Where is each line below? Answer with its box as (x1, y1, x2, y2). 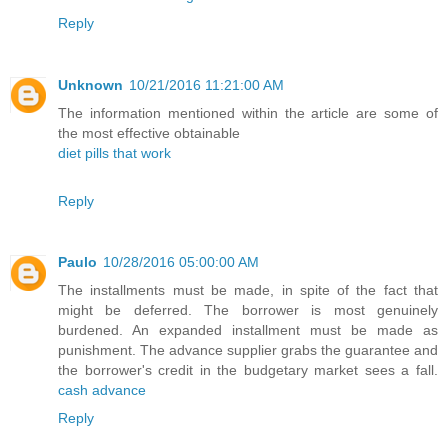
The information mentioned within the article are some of (58, 104, 438, 121)
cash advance (58, 382, 146, 399)
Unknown (58, 76, 123, 93)
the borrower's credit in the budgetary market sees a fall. (58, 362, 438, 379)
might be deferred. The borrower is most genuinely (58, 302, 438, 319)
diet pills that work (58, 144, 171, 161)
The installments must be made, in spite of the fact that (58, 282, 438, 299)
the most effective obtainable (58, 124, 240, 141)
